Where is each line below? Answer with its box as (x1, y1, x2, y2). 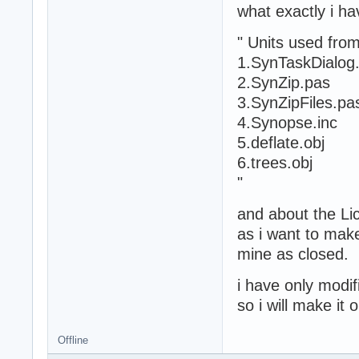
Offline (58, 333, 88, 346)
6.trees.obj (237, 153, 313, 171)
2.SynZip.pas (237, 73, 330, 91)
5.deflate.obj (237, 133, 325, 151)
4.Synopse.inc (237, 113, 337, 131)
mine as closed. (237, 244, 349, 263)
